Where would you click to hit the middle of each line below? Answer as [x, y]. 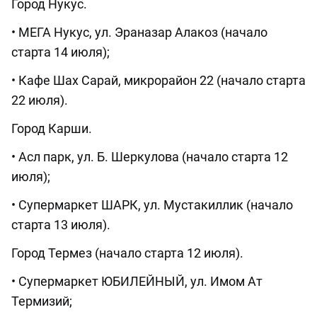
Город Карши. [52, 129]
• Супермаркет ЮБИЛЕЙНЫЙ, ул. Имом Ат [137, 282]
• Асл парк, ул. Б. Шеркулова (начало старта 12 [150, 157]
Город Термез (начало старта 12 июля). [127, 253]
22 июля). [40, 100]
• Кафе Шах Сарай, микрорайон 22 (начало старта [158, 81]
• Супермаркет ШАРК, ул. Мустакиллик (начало [152, 205]
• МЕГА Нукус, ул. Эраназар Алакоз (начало [139, 33]
